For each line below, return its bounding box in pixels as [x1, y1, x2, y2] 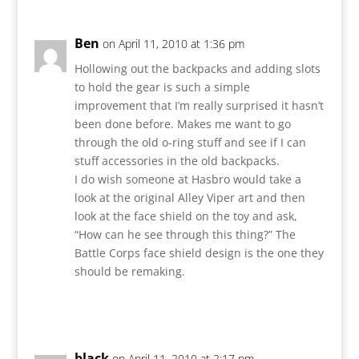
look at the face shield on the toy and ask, [74, 208, 297, 224]
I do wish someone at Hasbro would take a [74, 171, 301, 187]
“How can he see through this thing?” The [74, 226, 296, 242]
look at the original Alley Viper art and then [74, 189, 305, 205]
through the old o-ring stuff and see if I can [74, 134, 306, 150]
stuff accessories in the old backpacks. [74, 152, 280, 168]
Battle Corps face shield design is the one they [74, 244, 324, 260]
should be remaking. [74, 263, 185, 279]
